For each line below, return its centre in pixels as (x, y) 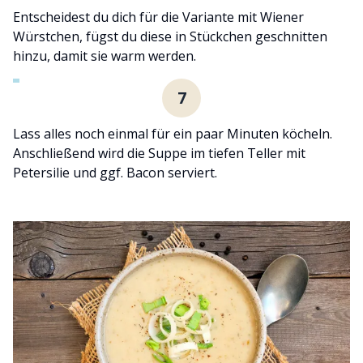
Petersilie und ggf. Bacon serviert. (115, 172)
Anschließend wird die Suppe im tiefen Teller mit (159, 153)
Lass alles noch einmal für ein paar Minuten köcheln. (173, 133)
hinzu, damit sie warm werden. (105, 56)
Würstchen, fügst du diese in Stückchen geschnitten (170, 36)
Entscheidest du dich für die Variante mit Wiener (158, 17)
